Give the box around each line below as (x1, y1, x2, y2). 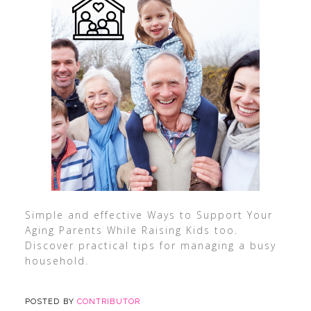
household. (24, 254, 89, 267)
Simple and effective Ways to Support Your (24, 208, 273, 221)
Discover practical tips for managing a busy (24, 239, 276, 252)
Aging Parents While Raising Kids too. (24, 224, 238, 237)
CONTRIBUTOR (76, 297, 140, 306)
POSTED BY (24, 297, 77, 306)
